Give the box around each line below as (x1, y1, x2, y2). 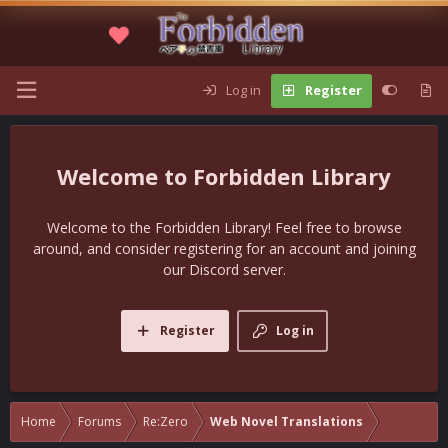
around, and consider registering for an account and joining (32, 239, 416, 258)
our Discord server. (162, 260, 286, 279)
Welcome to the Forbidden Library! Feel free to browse (46, 218, 402, 237)
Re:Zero (143, 413, 188, 430)
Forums (78, 413, 121, 430)
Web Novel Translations (210, 413, 363, 430)
